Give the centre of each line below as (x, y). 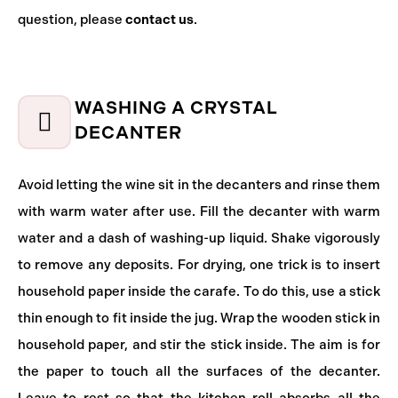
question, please (72, 20)
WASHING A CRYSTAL (176, 107)
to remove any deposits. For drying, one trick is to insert (199, 265)
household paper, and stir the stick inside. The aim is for (199, 345)
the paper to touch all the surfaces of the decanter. (199, 371)
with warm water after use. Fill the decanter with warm (199, 211)
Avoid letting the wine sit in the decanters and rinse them (199, 185)
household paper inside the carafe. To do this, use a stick (199, 291)
